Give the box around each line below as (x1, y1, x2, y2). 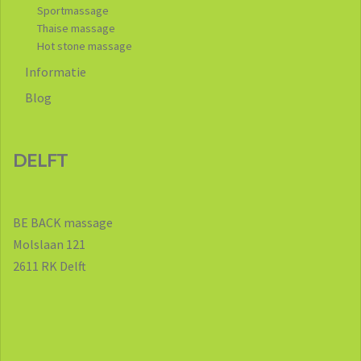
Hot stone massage (37, 38, 132, 53)
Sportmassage (37, 2, 109, 18)
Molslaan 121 (13, 235, 85, 252)
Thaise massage (37, 20, 115, 35)
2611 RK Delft (13, 257, 86, 274)
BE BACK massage (13, 214, 113, 230)
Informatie (25, 63, 86, 80)
